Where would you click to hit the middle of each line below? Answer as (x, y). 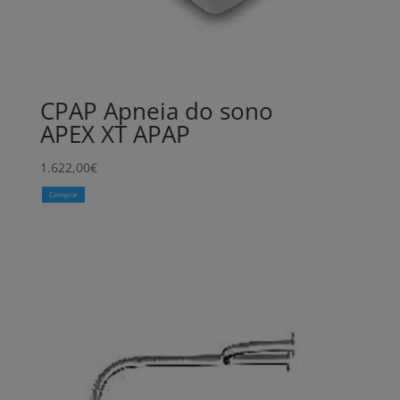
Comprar (63, 195)
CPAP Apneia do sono (156, 110)
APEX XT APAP (115, 133)
